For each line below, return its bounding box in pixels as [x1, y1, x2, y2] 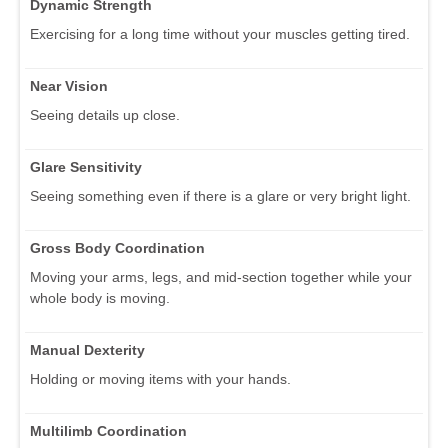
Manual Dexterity [30, 341, 145, 358]
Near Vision [30, 77, 108, 94]
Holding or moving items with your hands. [30, 370, 291, 387]
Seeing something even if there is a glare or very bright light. [30, 187, 411, 204]
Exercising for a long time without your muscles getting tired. [30, 25, 410, 42]
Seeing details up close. [30, 106, 180, 123]
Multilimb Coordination [30, 422, 187, 439]
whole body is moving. [30, 289, 170, 306]
